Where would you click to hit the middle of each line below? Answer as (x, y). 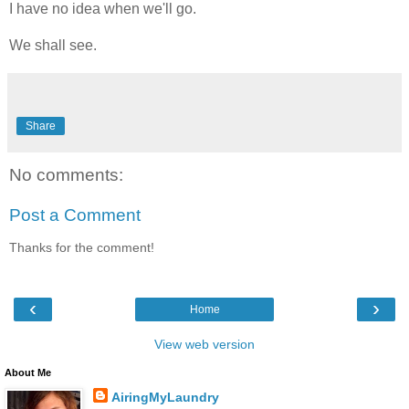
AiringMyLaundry (165, 397)
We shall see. (53, 46)
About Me (28, 372)
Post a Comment (75, 215)
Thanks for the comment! (82, 248)
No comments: (66, 175)
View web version (204, 344)
